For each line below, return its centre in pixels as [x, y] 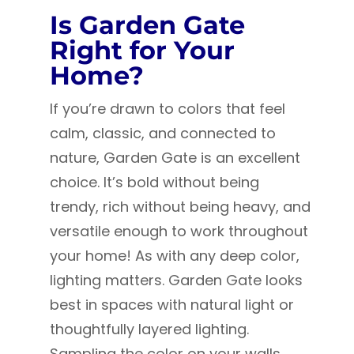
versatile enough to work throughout [179, 232]
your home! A [97, 256]
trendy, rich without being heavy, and [180, 207]
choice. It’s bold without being [154, 183]
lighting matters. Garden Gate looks [176, 281]
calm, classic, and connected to [162, 134]
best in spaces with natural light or [171, 305]
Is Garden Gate [147, 25]
